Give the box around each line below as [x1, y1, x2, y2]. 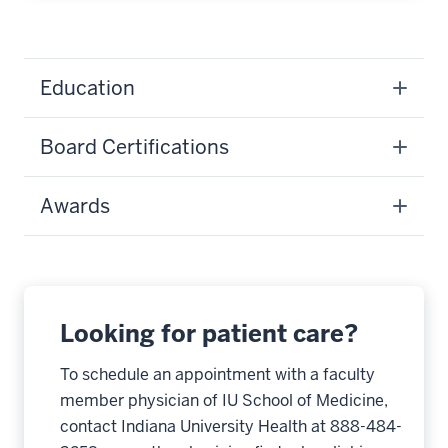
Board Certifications [40, 134, 229, 160]
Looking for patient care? [60, 318, 358, 349]
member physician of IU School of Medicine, [60, 390, 388, 411]
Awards [40, 193, 110, 219]
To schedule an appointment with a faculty [60, 364, 375, 385]
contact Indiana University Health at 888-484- [60, 416, 402, 437]
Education [40, 75, 135, 101]
